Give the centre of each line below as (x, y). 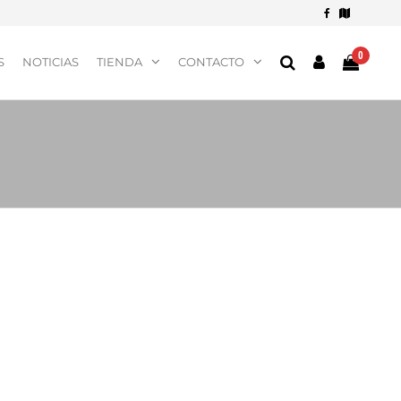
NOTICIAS (51, 62)
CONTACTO (211, 62)
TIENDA (119, 62)
